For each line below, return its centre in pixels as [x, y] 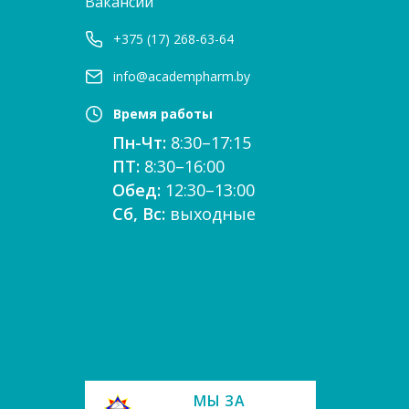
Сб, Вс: [141, 214]
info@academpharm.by [181, 76]
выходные [212, 214]
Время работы [163, 114]
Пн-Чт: [141, 142]
